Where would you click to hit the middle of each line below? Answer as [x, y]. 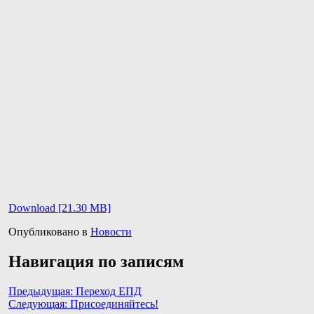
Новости [111, 231]
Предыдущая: [41, 291]
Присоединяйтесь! [114, 303]
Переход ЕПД [109, 291]
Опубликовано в [49, 231]
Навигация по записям [96, 261]
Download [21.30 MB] [60, 207]
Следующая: [38, 303]
